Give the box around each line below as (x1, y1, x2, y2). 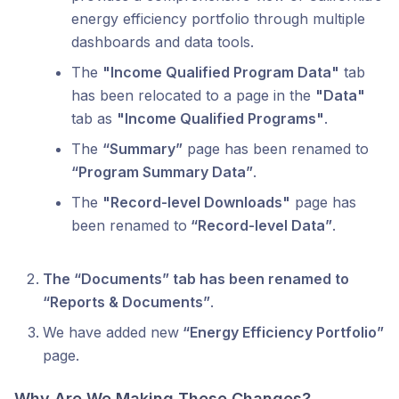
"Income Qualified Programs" (117, 109, 324, 127)
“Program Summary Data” (71, 162, 253, 181)
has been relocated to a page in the (71, 85, 315, 104)
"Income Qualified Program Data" (102, 62, 339, 81)
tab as (71, 109, 117, 127)
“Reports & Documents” (43, 292, 210, 311)
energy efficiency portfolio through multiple (71, 9, 365, 28)
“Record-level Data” (187, 216, 332, 234)
